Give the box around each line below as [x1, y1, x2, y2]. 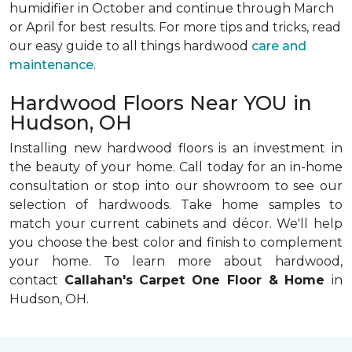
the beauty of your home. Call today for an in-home [9, 159, 343, 174]
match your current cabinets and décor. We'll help [9, 216, 343, 231]
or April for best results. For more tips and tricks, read [9, 20, 341, 35]
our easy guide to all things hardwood [9, 38, 251, 53]
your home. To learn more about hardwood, [9, 254, 343, 269]
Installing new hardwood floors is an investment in [9, 141, 343, 156]
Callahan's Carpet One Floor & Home [64, 273, 332, 288]
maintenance [9, 57, 93, 72]
